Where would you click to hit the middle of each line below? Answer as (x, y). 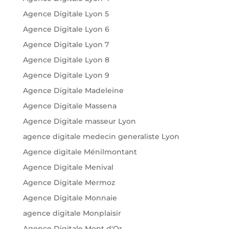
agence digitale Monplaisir (72, 213)
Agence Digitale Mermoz (69, 183)
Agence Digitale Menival (68, 167)
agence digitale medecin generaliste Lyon (101, 137)
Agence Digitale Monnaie (70, 198)
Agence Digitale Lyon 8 (66, 60)
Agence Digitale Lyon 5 (66, 14)
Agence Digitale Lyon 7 (66, 45)
